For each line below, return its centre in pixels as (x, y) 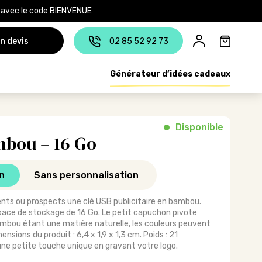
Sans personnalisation (86, 175)
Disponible (200, 127)
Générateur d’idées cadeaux (170, 74)
